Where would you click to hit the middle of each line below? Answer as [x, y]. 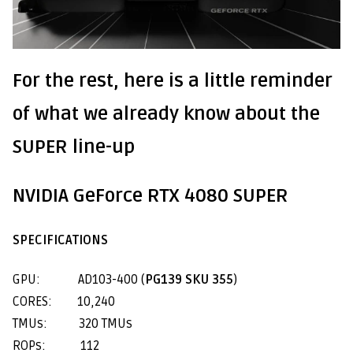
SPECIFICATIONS [60, 241]
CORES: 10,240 [64, 301]
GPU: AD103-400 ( [79, 279]
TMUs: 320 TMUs [72, 323]
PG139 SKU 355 [189, 279]
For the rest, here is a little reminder [173, 81]
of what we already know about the [166, 114]
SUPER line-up [74, 147]
